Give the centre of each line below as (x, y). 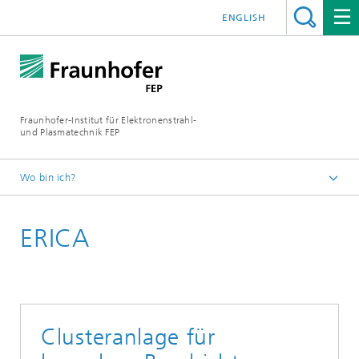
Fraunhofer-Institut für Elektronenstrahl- (109, 120)
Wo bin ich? (48, 177)
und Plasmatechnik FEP (70, 132)
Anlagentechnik (97, 231)
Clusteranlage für (128, 337)
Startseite (71, 205)
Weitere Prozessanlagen (129, 256)
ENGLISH (244, 18)
